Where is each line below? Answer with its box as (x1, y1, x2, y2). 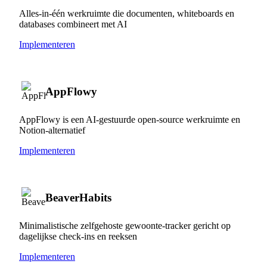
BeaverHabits (45, 191, 111, 204)
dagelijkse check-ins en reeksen (19, 231, 137, 241)
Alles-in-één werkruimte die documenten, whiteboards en (19, 8, 234, 18)
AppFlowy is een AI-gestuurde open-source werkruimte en (19, 114, 240, 125)
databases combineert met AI (19, 18, 127, 29)
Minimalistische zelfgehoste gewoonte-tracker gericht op (19, 220, 231, 231)
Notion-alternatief (19, 125, 85, 135)
